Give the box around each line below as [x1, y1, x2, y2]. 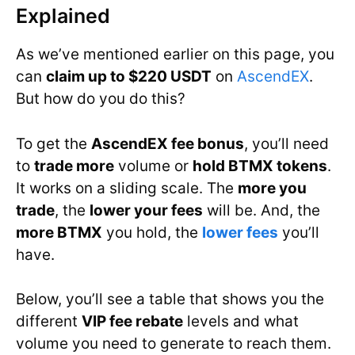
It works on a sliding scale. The [16, 178, 238, 197]
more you [238, 178, 307, 197]
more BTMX [16, 223, 102, 242]
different [16, 312, 82, 331]
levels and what [183, 312, 299, 331]
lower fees [202, 223, 278, 242]
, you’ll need [244, 134, 329, 153]
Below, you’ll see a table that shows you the [16, 290, 324, 309]
